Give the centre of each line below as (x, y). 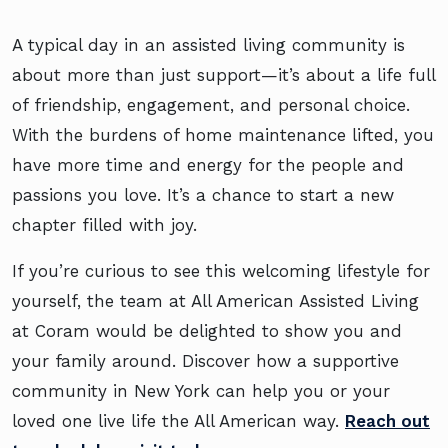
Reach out (387, 421)
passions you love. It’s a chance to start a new (203, 195)
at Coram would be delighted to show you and (207, 331)
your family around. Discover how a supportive (205, 361)
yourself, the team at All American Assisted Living (215, 301)
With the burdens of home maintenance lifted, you (223, 135)
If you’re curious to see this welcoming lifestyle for (221, 271)
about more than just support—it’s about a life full (223, 75)
